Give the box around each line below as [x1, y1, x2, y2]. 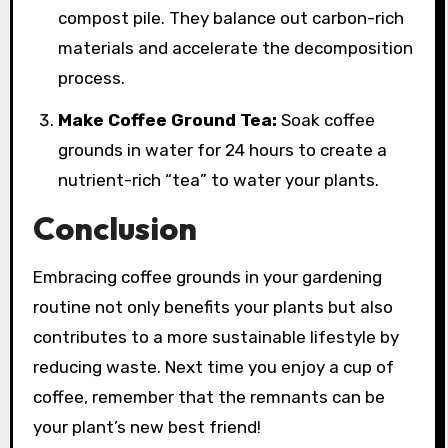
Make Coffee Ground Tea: [58, 110, 278, 131]
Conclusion [32, 208, 197, 249]
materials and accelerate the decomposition [58, 37, 414, 58]
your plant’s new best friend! [32, 416, 261, 437]
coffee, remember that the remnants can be [32, 386, 385, 407]
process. [58, 67, 126, 88]
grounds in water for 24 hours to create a [58, 140, 388, 161]
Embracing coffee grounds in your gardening [32, 266, 382, 287]
